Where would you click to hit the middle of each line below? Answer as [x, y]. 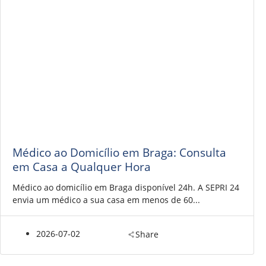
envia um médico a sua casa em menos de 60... [106, 199]
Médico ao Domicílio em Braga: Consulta [119, 152]
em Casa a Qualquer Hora [82, 166]
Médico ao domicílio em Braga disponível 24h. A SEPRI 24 [126, 187]
